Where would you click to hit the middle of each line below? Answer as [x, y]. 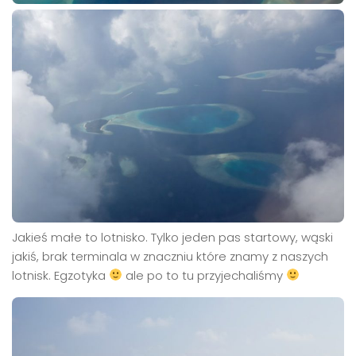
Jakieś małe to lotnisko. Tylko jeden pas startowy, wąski [172, 237]
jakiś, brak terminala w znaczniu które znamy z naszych [170, 256]
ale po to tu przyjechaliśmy [205, 275]
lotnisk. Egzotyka [60, 275]
